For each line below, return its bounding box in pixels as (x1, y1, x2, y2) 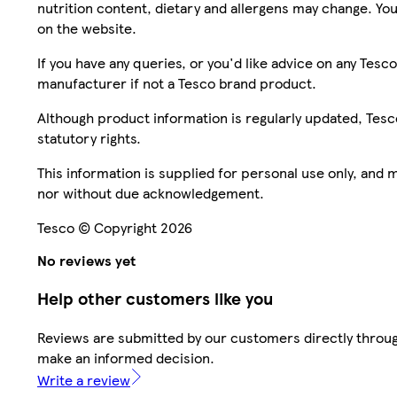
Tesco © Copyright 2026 (37, 217, 192, 238)
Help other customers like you (37, 286, 273, 311)
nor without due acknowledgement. (37, 183, 264, 204)
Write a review (37, 369, 130, 390)
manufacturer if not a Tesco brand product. (37, 73, 316, 94)
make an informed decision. (37, 346, 214, 368)
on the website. (37, 18, 136, 39)
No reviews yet (37, 249, 136, 270)
